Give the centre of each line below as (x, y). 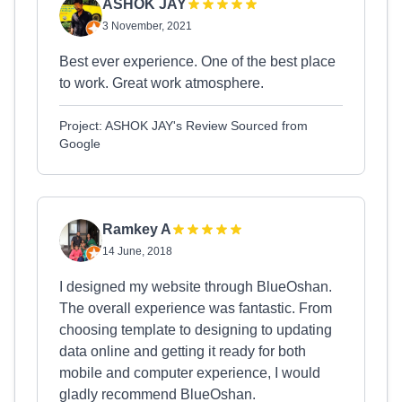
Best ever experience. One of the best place (197, 61)
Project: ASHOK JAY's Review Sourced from (184, 126)
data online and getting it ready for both (183, 351)
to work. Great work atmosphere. (162, 83)
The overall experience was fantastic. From (196, 308)
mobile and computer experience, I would (190, 373)
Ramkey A (137, 229)
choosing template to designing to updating (196, 330)
